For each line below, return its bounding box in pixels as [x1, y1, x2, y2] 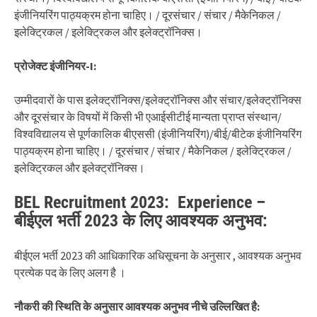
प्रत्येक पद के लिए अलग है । [14, 265, 126, 279]
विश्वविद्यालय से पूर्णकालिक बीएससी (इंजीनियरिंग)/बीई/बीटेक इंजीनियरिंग [14, 126, 301, 141]
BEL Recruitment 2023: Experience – [14, 192, 265, 212]
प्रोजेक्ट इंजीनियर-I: [14, 58, 96, 73]
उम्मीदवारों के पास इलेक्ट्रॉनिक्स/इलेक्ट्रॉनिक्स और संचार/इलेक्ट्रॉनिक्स [14, 92, 301, 107]
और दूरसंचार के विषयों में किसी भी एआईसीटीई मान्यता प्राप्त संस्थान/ [14, 109, 282, 124]
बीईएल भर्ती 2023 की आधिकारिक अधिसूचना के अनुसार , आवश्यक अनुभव [14, 248, 301, 263]
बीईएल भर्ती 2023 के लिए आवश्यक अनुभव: [14, 210, 267, 231]
